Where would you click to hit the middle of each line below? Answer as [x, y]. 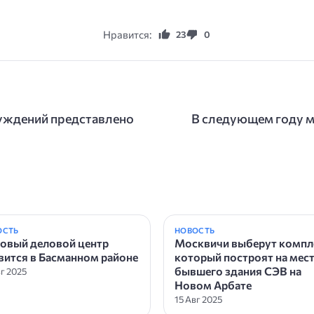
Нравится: [128, 34]
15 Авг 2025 [198, 299]
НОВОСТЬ [194, 230]
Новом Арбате [213, 285]
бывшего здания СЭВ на [238, 271]
